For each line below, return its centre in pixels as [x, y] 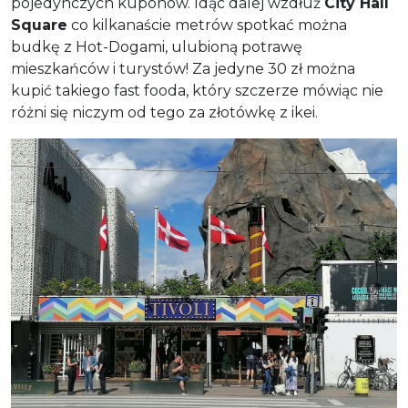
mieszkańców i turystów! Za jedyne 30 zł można [183, 69]
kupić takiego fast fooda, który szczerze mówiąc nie [197, 91]
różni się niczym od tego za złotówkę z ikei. [164, 112]
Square [39, 25]
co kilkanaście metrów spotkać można [207, 25]
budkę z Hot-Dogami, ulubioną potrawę [157, 47]
